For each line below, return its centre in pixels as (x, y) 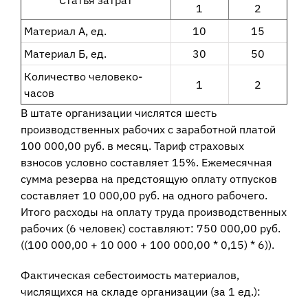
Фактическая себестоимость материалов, (130, 275)
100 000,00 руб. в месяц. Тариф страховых (132, 146)
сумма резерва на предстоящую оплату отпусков (148, 179)
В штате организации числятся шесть (118, 113)
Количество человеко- (83, 77)
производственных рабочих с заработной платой (148, 130)
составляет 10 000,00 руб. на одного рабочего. (144, 196)
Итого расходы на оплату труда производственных (153, 212)
